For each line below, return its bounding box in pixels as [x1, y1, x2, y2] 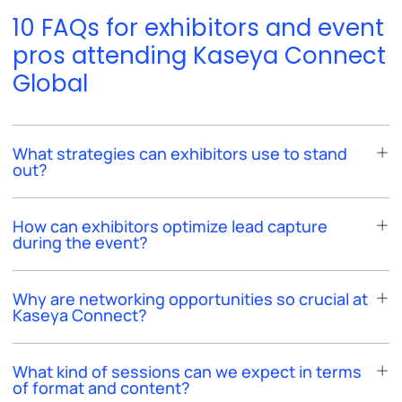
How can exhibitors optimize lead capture [13, 214, 328, 237]
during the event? [13, 231, 148, 253]
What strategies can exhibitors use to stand [13, 142, 347, 164]
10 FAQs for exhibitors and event [13, 11, 384, 44]
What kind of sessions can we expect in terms [13, 360, 362, 382]
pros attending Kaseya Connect [13, 39, 386, 72]
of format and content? [13, 376, 190, 398]
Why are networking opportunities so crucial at [13, 287, 368, 310]
